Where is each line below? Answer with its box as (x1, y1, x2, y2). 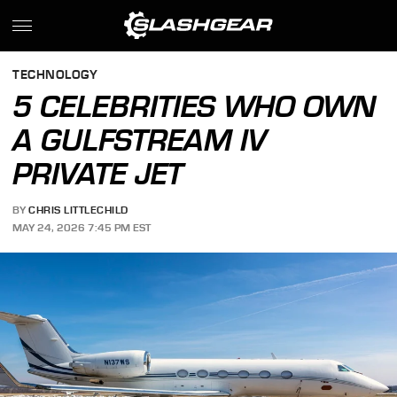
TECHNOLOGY (12, 68, 98, 82)
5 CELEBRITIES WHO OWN (12, 89, 377, 124)
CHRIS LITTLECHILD (28, 204, 128, 217)
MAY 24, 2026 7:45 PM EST (12, 221, 152, 234)
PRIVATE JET (12, 156, 184, 191)
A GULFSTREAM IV (12, 122, 268, 158)
